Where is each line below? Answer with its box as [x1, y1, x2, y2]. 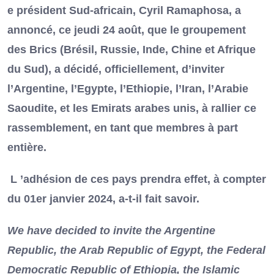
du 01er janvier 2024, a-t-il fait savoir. [7, 193, 199, 206]
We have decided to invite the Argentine [7, 224, 215, 237]
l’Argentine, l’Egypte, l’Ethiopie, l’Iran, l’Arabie [7, 83, 248, 95]
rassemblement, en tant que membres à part [7, 122, 238, 135]
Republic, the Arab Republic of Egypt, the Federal [7, 244, 265, 257]
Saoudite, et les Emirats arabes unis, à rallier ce [7, 102, 256, 115]
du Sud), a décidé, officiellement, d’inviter [7, 63, 224, 76]
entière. [7, 141, 46, 154]
